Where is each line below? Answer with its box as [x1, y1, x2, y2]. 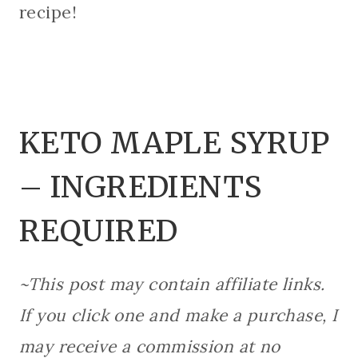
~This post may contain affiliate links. [19, 272, 330, 295]
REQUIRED [19, 213, 178, 250]
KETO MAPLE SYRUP [19, 125, 330, 162]
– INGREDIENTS [19, 169, 262, 206]
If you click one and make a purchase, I [19, 304, 338, 326]
